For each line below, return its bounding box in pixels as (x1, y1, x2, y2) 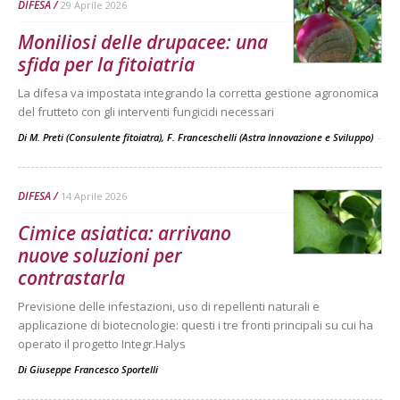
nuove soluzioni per (18, 242, 182, 268)
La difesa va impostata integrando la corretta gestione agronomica (18, 84, 379, 101)
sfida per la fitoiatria (18, 51, 195, 77)
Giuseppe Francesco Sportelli (29, 362, 158, 376)
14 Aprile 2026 (61, 188, 127, 203)
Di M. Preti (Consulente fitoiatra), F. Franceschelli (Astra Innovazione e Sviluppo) (18, 129, 376, 144)
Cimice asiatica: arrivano (18, 220, 231, 246)
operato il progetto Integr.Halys (18, 335, 186, 352)
